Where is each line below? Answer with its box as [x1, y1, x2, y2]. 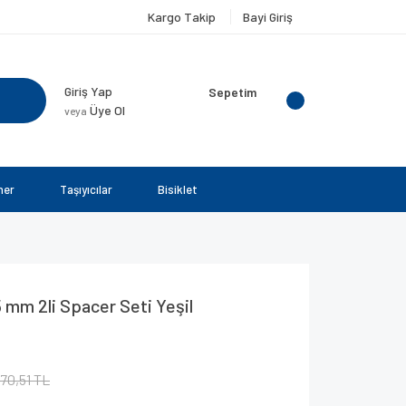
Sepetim [208, 84, 256, 100]
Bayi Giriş [243, 9, 293, 24]
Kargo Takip [148, 9, 218, 24]
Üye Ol [87, 102, 125, 118]
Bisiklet [158, 182, 198, 197]
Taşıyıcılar [60, 182, 112, 197]
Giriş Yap [64, 83, 112, 99]
